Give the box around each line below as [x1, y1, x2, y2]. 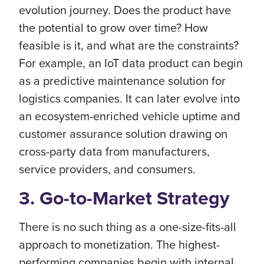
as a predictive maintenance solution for [19, 71, 226, 89]
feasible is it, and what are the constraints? [19, 36, 239, 54]
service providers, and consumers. [19, 160, 196, 177]
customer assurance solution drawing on [19, 124, 227, 142]
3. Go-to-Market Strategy [19, 183, 229, 212]
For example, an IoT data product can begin [19, 54, 243, 71]
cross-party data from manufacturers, [19, 142, 210, 160]
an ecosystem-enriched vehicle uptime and [19, 107, 240, 124]
